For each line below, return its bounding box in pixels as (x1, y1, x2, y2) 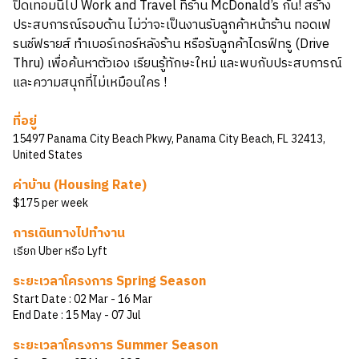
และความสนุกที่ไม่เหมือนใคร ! (13, 72, 167, 94)
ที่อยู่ (13, 111, 37, 132)
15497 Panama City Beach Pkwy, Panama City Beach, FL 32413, (13, 130, 325, 148)
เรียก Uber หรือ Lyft (13, 242, 107, 260)
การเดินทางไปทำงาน (13, 223, 125, 244)
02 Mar (74, 290, 108, 309)
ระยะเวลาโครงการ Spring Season (13, 271, 206, 292)
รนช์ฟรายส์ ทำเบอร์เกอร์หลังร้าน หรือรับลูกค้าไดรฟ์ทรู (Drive (13, 34, 329, 55)
